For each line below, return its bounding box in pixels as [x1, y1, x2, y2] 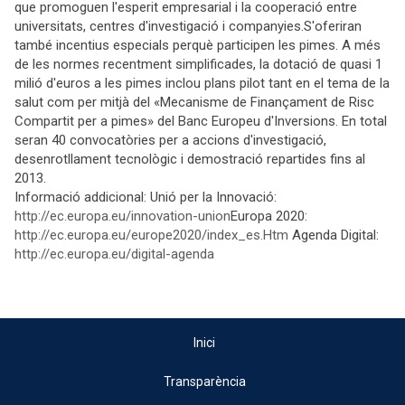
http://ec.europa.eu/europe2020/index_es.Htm [14, 227, 288, 243]
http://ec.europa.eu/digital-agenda [14, 246, 214, 262]
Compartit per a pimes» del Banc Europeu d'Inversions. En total [14, 113, 387, 129]
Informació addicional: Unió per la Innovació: [14, 189, 277, 205]
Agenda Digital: [288, 227, 379, 243]
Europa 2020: [231, 208, 307, 224]
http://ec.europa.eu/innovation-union [14, 208, 231, 224]
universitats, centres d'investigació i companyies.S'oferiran [14, 18, 362, 34]
